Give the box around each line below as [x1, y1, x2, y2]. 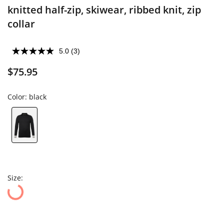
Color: [7, 92, 29, 101]
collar [7, 17, 35, 30]
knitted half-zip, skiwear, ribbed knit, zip [7, 3, 201, 16]
